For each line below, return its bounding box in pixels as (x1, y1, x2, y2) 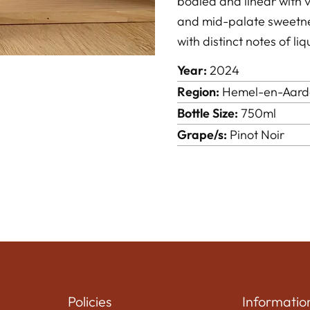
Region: (176, 84, 219, 100)
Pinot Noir (226, 127, 284, 143)
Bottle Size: (176, 105, 238, 121)
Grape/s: (176, 127, 227, 143)
